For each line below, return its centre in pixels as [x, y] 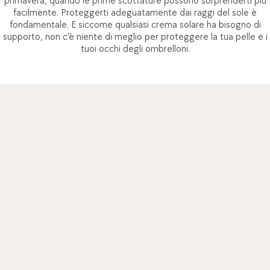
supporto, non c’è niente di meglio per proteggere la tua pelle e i [135, 37]
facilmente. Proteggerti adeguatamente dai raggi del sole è [135, 13]
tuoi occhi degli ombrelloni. [135, 49]
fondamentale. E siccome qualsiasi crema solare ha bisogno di [135, 25]
